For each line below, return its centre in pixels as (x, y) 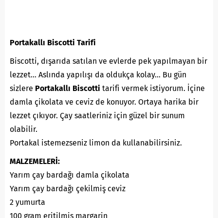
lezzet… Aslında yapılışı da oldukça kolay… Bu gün (98, 75)
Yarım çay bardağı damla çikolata (70, 175)
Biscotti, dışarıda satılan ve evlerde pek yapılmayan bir (109, 61)
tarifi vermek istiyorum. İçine (153, 89)
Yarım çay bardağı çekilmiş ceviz (68, 189)
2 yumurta (27, 202)
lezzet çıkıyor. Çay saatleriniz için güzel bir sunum (97, 116)
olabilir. (24, 129)
